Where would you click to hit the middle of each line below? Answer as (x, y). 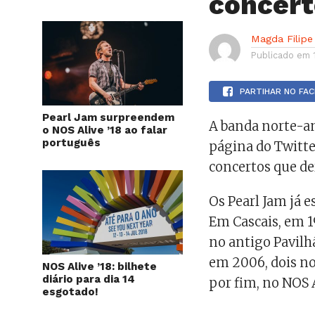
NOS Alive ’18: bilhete (99, 266)
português (71, 143)
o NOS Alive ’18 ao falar (105, 130)
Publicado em (281, 55)
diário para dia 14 (89, 279)
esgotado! (70, 292)
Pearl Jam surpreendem (108, 117)
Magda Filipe (282, 39)
